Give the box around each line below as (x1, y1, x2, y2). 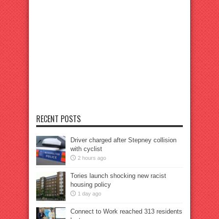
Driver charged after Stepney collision (70, 136, 176, 144)
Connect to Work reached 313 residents (70, 207, 182, 215)
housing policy (70, 180, 111, 188)
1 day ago (78, 190, 101, 197)
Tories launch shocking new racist (70, 172, 166, 179)
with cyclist (70, 145, 102, 153)
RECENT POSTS (36, 112, 81, 125)
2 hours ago (78, 154, 106, 161)
